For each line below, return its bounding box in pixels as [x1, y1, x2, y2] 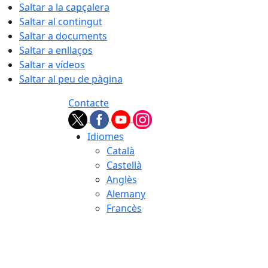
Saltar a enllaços [19, 44, 93, 57]
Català [106, 144, 135, 157]
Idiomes [87, 130, 124, 143]
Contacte [68, 96, 109, 109]
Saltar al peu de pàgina [19, 72, 123, 86]
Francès [106, 202, 142, 215]
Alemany [106, 187, 145, 200]
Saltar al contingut [19, 15, 102, 28]
